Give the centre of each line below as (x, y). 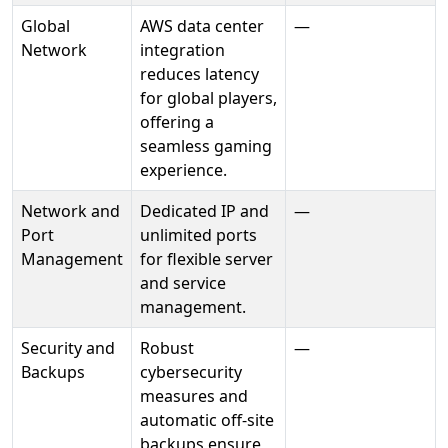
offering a (177, 122)
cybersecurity (191, 372)
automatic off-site (207, 420)
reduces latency (199, 74)
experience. (183, 170)
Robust (167, 348)
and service (183, 283)
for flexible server (206, 259)
